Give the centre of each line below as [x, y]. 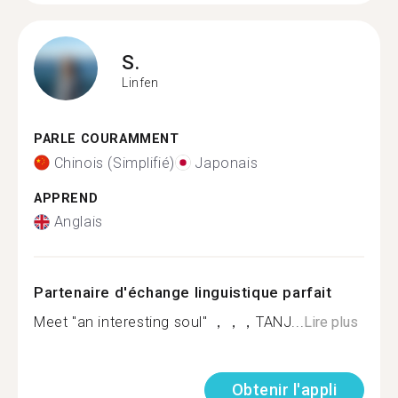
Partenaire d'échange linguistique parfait [183, 292]
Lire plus [331, 322]
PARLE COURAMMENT [107, 139]
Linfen [140, 82]
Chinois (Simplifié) [114, 163]
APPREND [66, 198]
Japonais [227, 163]
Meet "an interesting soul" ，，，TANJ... [169, 322]
